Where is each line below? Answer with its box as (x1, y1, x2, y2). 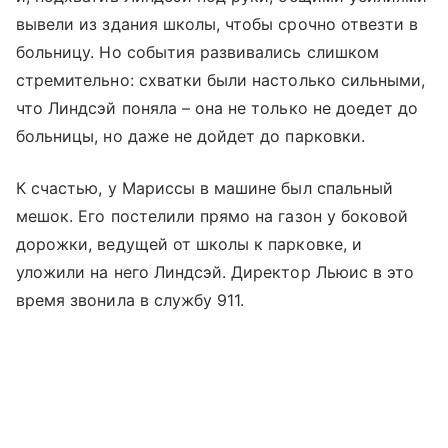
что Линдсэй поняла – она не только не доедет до (16, 98, 419, 118)
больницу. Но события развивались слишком (16, 42, 379, 62)
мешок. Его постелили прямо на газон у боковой (16, 206, 409, 226)
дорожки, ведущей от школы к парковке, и (16, 234, 362, 254)
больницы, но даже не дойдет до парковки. (16, 126, 365, 146)
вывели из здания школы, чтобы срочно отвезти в (16, 14, 419, 34)
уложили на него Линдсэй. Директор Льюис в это (16, 262, 415, 282)
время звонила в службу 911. (16, 290, 245, 310)
